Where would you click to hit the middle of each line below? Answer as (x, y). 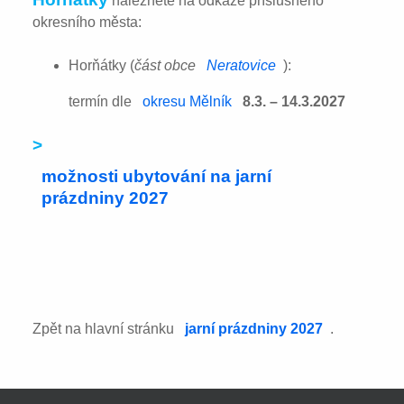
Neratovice (242, 65)
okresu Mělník (188, 101)
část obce (167, 65)
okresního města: (87, 22)
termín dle (102, 101)
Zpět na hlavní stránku (106, 329)
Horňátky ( (102, 65)
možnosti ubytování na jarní (156, 176)
